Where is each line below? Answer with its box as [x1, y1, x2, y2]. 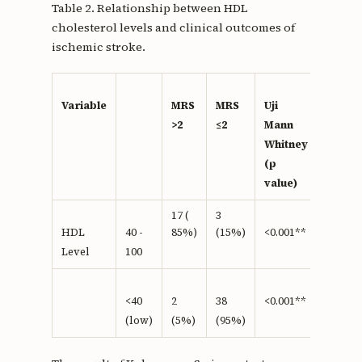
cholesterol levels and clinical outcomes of [51, 19, 295, 36]
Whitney [263, 137, 308, 152]
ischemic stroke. [51, 39, 145, 56]
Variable [61, 99, 107, 113]
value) [263, 176, 297, 191]
